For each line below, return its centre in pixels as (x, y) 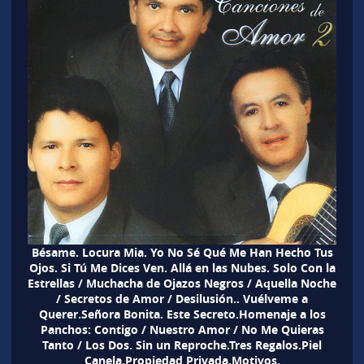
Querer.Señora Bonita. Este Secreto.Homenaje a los (182, 314)
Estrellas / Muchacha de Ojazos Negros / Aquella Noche (182, 283)
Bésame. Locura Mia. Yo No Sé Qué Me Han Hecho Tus (182, 252)
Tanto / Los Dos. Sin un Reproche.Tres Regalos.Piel (182, 344)
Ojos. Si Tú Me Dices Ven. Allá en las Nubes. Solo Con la (182, 267)
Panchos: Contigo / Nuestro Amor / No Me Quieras (182, 329)
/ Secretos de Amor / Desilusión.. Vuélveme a (182, 298)
